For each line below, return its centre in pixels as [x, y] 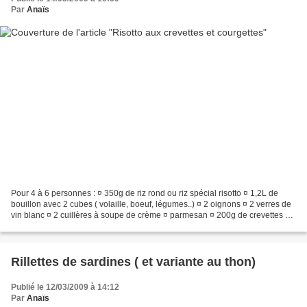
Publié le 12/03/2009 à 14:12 [65, 287]
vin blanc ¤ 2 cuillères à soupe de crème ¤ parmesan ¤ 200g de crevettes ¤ [150, 215]
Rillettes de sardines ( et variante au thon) [133, 261]
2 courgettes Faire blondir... [61, 226]
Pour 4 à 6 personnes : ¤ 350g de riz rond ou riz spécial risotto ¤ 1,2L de [145, 193]
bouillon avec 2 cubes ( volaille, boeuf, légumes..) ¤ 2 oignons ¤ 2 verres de [151, 204]
